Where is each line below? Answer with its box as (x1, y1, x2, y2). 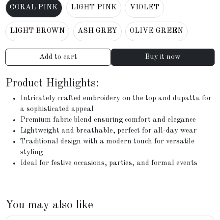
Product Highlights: (5, 78, 100, 89)
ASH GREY (77, 27, 117, 35)
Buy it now (144, 53, 181, 61)
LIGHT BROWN (10, 27, 65, 35)
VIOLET (130, 4, 160, 12)
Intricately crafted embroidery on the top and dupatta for (20, 95, 212, 103)
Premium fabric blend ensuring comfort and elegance (20, 116, 196, 124)
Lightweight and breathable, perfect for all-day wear (20, 127, 197, 135)
